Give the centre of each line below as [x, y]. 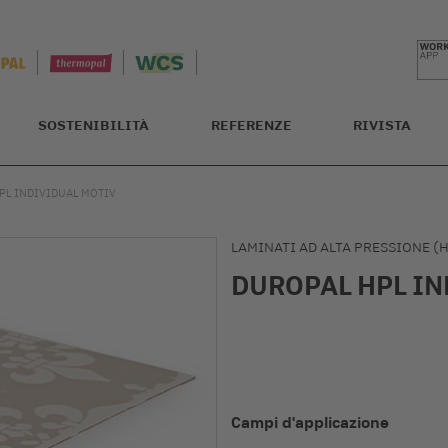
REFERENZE [251, 125]
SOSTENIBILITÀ [93, 125]
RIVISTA [382, 125]
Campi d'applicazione [310, 422]
